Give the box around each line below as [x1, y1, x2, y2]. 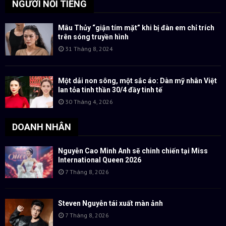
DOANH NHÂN [12, 122, 71, 133]
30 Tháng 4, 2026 [65, 97, 113, 105]
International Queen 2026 [58, 156, 141, 164]
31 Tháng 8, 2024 [65, 45, 113, 53]
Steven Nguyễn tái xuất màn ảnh [58, 199, 163, 208]
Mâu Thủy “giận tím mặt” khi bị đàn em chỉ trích [58, 24, 214, 32]
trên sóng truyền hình [58, 33, 129, 41]
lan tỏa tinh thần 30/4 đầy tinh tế [58, 85, 162, 94]
